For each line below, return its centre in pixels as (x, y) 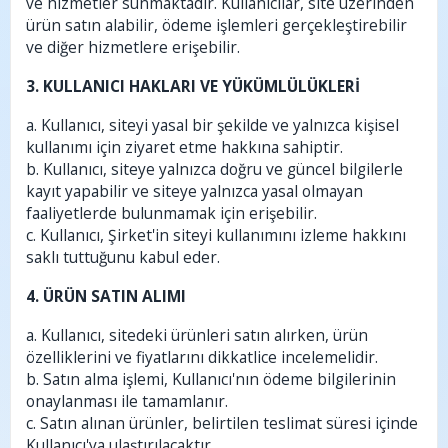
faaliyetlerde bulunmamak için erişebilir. (171, 213)
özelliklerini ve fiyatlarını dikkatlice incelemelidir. (202, 357)
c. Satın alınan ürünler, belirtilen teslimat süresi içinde (222, 423)
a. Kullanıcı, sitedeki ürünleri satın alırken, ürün (197, 335)
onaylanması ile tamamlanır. (127, 401)
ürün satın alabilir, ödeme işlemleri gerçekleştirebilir (216, 25)
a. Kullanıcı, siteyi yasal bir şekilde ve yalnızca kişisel (212, 125)
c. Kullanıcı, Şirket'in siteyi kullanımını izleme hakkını (216, 235)
